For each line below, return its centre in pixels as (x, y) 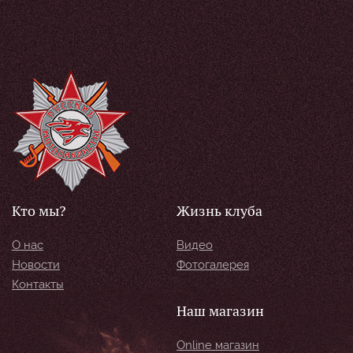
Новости (36, 264)
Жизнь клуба (219, 210)
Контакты (38, 284)
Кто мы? (39, 210)
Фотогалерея (213, 264)
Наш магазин (220, 310)
